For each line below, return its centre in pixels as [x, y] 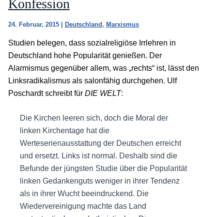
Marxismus [122, 24]
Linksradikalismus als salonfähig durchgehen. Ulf [92, 80]
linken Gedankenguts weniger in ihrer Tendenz [100, 181]
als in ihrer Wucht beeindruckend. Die [84, 194]
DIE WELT [103, 93]
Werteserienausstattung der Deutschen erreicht [100, 143]
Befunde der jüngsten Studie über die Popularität [103, 169]
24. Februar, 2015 [34, 24]
